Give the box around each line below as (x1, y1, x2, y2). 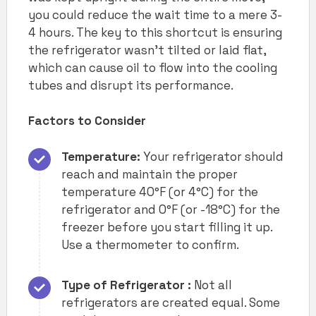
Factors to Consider (28, 113, 146, 129)
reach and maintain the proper (61, 166, 238, 182)
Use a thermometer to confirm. (61, 236, 239, 253)
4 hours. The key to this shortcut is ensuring (28, 24, 282, 40)
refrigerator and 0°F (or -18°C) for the (61, 201, 280, 217)
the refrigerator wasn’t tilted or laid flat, (28, 42, 266, 58)
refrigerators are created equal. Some (61, 294, 280, 310)
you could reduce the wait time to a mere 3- (28, 6, 282, 23)
